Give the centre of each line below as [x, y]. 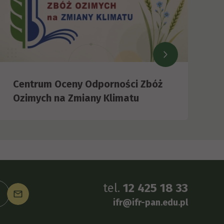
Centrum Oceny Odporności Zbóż [88, 84]
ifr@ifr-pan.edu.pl [150, 202]
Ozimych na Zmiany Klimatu [76, 98]
